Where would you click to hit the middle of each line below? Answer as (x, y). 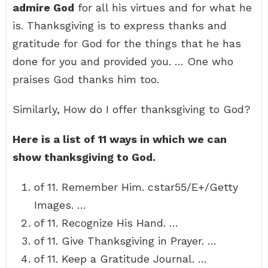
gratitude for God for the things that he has (127, 43)
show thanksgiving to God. (84, 157)
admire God (43, 7)
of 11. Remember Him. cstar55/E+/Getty (136, 187)
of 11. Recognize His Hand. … (106, 223)
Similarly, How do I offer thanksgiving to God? (132, 109)
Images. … (60, 205)
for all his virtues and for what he (163, 7)
